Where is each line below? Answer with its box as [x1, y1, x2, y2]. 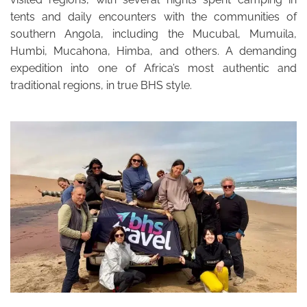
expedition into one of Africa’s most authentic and [10, 62, 297, 75]
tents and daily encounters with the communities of [10, 10, 297, 23]
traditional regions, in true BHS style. [10, 79, 192, 92]
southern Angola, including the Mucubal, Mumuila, [10, 27, 297, 40]
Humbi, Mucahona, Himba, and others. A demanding [10, 45, 297, 58]
